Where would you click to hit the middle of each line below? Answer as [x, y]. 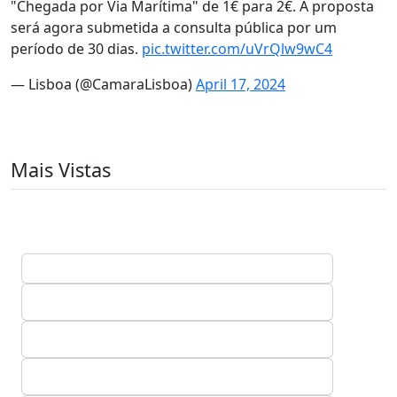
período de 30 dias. [76, 49]
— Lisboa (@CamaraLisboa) [103, 84]
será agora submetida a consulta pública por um [174, 27]
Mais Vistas [61, 170]
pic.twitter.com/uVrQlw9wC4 [237, 49]
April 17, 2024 [241, 84]
